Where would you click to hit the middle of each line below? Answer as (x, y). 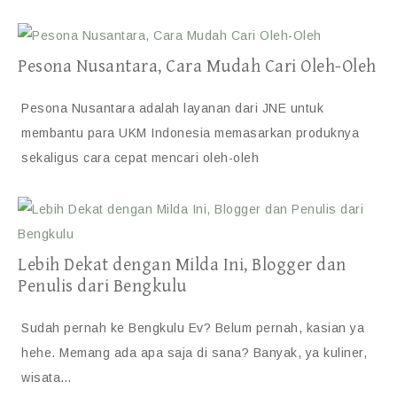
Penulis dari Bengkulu (102, 287)
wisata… (47, 378)
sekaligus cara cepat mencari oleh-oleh (140, 158)
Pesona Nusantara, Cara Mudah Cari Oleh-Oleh (197, 67)
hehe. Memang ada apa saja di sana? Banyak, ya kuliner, (194, 353)
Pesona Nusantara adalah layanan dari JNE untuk (172, 108)
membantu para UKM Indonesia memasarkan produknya (190, 133)
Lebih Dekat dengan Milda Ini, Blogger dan (182, 265)
